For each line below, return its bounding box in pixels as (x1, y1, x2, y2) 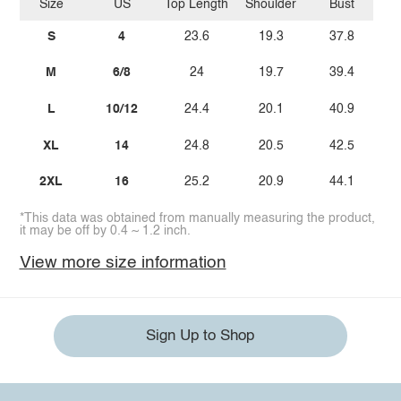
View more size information (19, 253, 226, 271)
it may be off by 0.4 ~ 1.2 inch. (19, 224, 191, 237)
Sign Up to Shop (146, 328, 255, 345)
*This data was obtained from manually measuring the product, (19, 211, 375, 225)
